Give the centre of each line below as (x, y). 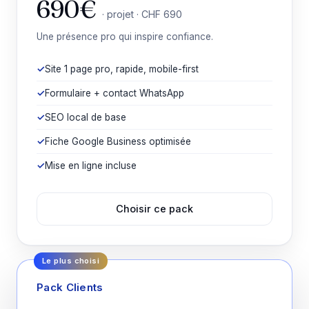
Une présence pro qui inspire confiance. (125, 37)
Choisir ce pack (154, 209)
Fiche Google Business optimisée (118, 141)
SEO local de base (86, 117)
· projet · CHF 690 (142, 14)
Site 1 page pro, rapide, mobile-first (122, 69)
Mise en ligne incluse (91, 166)
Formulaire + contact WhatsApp (114, 93)
